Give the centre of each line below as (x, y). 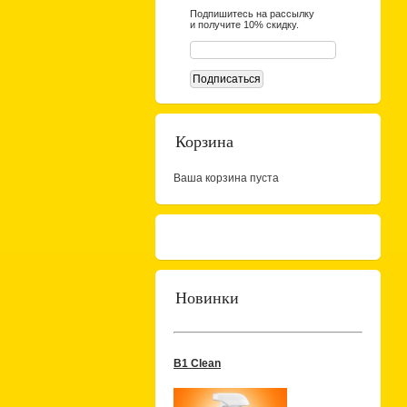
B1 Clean (197, 363)
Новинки (207, 298)
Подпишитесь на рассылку (252, 14)
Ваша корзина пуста (226, 178)
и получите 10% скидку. (244, 25)
